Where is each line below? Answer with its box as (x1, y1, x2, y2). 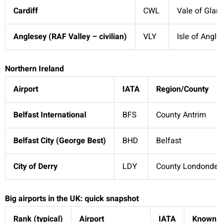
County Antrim (156, 109, 206, 121)
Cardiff (13, 5, 38, 17)
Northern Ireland (5, 63, 64, 75)
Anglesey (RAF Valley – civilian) (13, 31, 127, 43)
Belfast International (13, 109, 86, 121)
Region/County (156, 83, 209, 96)
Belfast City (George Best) (13, 135, 106, 147)
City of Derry (13, 161, 57, 173)
